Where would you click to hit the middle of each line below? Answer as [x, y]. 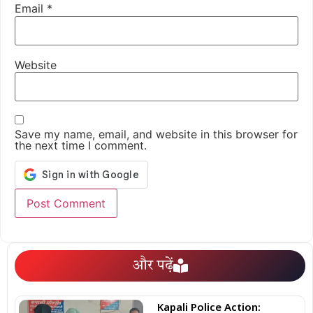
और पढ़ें [153, 266]
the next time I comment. [81, 145]
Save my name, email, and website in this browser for [156, 134]
